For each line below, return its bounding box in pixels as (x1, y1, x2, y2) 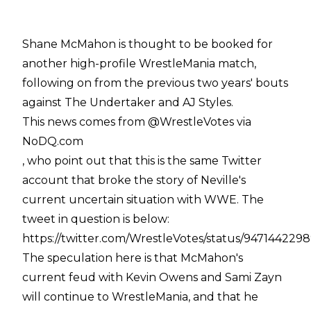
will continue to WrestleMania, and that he (22, 289, 258, 303)
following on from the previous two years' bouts (22, 76, 288, 90)
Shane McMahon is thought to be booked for (22, 37, 273, 51)
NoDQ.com (22, 134, 83, 148)
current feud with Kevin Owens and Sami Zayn (22, 270, 282, 284)
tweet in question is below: (22, 212, 169, 226)
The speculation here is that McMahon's (22, 251, 243, 264)
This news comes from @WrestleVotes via (22, 115, 251, 128)
